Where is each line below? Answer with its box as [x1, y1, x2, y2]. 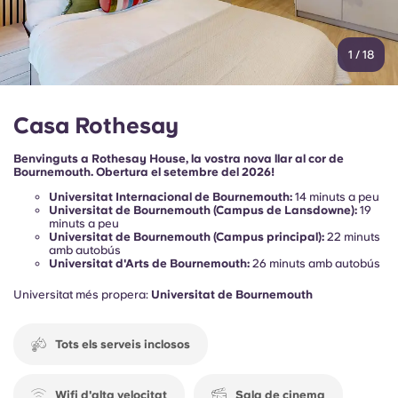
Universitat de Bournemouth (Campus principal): [49, 229, 324, 243]
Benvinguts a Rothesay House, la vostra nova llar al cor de [13, 151, 344, 165]
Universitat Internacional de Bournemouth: [49, 189, 292, 203]
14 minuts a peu [292, 189, 379, 203]
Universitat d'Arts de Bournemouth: [49, 256, 250, 270]
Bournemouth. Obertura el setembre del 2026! [13, 164, 275, 179]
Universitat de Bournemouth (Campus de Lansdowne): [49, 203, 357, 217]
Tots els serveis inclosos [55, 337, 190, 351]
